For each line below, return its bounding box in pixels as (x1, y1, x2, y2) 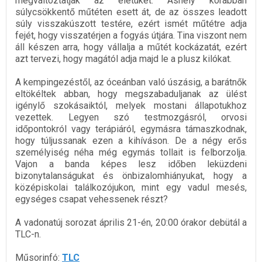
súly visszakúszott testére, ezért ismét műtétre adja (15, 18, 247, 29)
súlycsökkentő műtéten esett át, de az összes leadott (15, 6, 247, 18)
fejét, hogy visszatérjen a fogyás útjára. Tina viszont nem (15, 29, 247, 41)
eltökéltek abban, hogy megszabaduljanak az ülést (15, 88, 247, 99)
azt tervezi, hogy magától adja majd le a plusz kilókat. (15, 53, 232, 64)
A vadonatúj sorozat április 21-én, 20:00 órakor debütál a (15, 216, 247, 228)
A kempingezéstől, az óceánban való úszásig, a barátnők (15, 76, 247, 88)
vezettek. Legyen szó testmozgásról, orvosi (15, 111, 247, 123)
